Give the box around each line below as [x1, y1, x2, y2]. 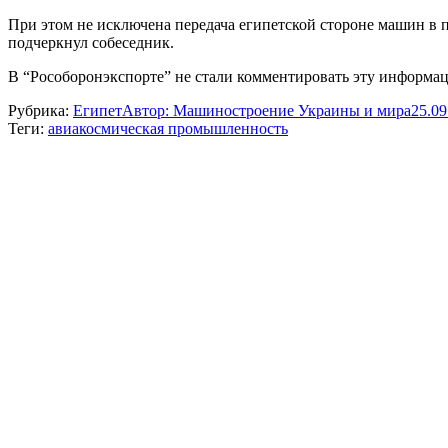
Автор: [122, 101, 173, 119]
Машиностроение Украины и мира [173, 101, 411, 119]
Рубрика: [8, 101, 73, 119]
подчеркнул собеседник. [8, 33, 174, 51]
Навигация [7, 136, 129, 163]
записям [7, 190, 97, 217]
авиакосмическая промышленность [48, 119, 288, 137]
